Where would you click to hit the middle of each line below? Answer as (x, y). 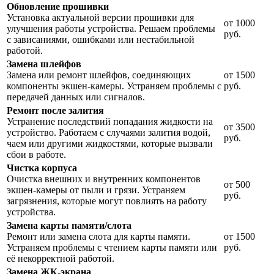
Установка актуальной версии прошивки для (100, 17)
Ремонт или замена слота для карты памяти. (98, 236)
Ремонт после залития (55, 110)
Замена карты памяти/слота (69, 225)
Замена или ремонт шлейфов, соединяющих (99, 75)
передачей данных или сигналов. (76, 97)
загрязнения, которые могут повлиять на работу (107, 201)
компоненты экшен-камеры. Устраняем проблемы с (114, 86)
